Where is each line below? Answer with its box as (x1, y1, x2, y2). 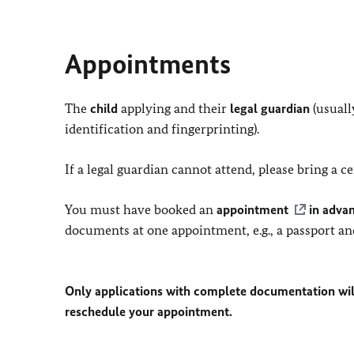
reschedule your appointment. (65, 303, 232, 320)
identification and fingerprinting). (65, 121, 259, 137)
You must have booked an (65, 201, 217, 218)
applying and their (118, 100, 230, 117)
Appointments (65, 47, 231, 81)
